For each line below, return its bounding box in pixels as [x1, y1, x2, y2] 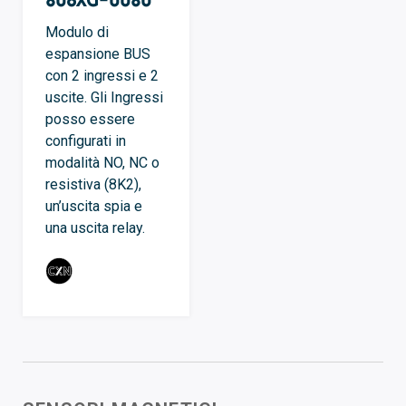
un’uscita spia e [45, 198, 142, 216]
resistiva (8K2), [45, 176, 141, 194]
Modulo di [45, 24, 109, 42]
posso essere [45, 111, 135, 129]
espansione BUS [45, 45, 150, 63]
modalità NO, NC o [45, 154, 159, 172]
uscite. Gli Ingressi [45, 89, 163, 107]
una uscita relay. [45, 219, 145, 237]
